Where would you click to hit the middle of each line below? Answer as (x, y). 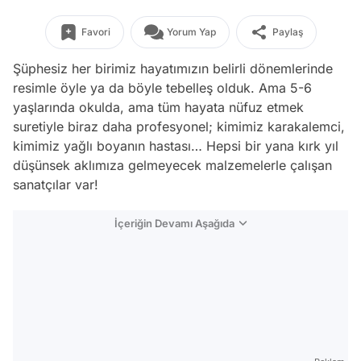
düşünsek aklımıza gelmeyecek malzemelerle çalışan (172, 165)
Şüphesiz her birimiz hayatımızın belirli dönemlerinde (173, 68)
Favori (95, 32)
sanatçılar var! (56, 185)
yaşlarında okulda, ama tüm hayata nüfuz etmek (158, 107)
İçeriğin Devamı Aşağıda (174, 223)
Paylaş (287, 32)
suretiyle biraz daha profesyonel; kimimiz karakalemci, (179, 127)
